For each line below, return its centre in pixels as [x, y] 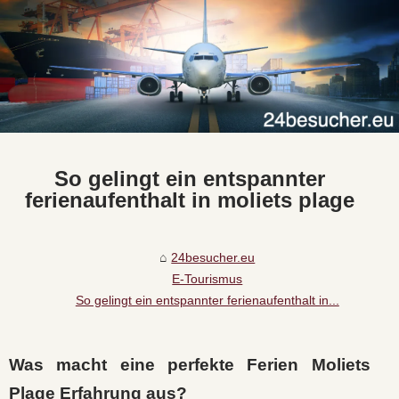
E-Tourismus [208, 279]
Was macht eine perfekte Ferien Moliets [190, 364]
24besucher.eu [213, 258]
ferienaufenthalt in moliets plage [189, 200]
